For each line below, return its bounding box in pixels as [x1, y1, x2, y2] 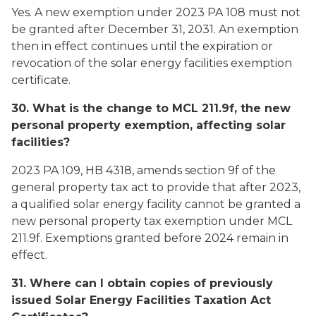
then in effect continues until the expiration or [11, 39, 273, 53]
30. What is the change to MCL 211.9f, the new [11, 102, 291, 115]
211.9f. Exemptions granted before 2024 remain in [11, 231, 288, 245]
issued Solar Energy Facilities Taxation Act [11, 293, 271, 307]
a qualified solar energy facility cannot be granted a [11, 197, 300, 211]
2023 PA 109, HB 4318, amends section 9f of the [11, 164, 276, 177]
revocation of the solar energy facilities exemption [11, 56, 292, 70]
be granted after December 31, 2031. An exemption [11, 23, 298, 36]
